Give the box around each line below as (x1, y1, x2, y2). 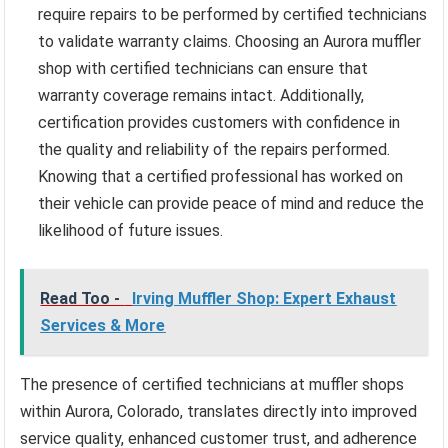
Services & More (40, 315, 166, 335)
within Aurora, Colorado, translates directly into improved (20, 401, 418, 421)
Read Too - (40, 288, 125, 308)
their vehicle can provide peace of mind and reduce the (38, 193, 425, 213)
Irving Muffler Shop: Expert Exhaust (132, 288, 397, 308)
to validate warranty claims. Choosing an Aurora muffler (38, 31, 422, 51)
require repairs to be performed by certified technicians (38, 4, 428, 24)
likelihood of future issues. (38, 220, 224, 240)
